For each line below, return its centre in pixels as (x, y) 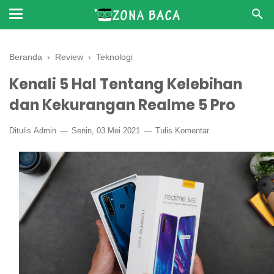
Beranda (26, 57)
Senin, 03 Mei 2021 (106, 131)
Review (69, 57)
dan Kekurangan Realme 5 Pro (122, 105)
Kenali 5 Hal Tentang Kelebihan (126, 84)
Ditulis (21, 131)
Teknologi (114, 57)
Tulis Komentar (182, 131)
